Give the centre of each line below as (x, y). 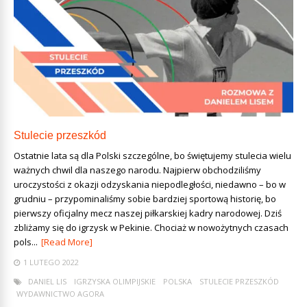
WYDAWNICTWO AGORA (60, 293)
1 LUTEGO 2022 (51, 262)
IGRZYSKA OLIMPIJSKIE (115, 281)
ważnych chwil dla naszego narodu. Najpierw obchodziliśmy (137, 170)
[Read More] (67, 242)
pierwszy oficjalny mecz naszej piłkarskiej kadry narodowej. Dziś (148, 213)
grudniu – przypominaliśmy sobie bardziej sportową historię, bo (145, 198)
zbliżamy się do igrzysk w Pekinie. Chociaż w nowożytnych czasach (151, 227)
